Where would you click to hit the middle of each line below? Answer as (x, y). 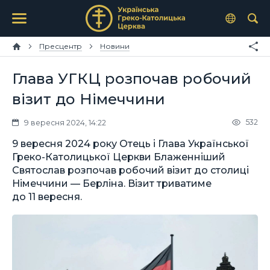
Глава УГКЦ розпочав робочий (132, 78)
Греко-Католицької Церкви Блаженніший (119, 156)
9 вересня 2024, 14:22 (65, 122)
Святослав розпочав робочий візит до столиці (130, 170)
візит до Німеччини (89, 99)
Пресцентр (61, 46)
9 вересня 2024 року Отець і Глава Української (130, 143)
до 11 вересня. (47, 196)
